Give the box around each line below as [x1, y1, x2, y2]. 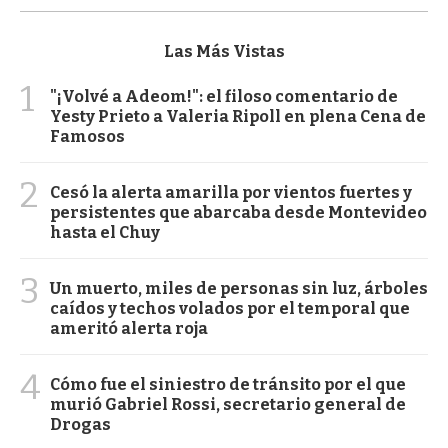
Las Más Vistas [163, 42, 285, 62]
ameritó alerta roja [50, 319, 208, 339]
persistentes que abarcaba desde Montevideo [50, 203, 427, 223]
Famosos [50, 127, 125, 147]
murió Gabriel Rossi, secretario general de [50, 395, 406, 415]
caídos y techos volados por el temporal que [50, 299, 410, 319]
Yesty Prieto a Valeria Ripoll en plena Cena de [50, 107, 426, 127]
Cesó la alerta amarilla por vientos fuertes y [50, 183, 412, 203]
